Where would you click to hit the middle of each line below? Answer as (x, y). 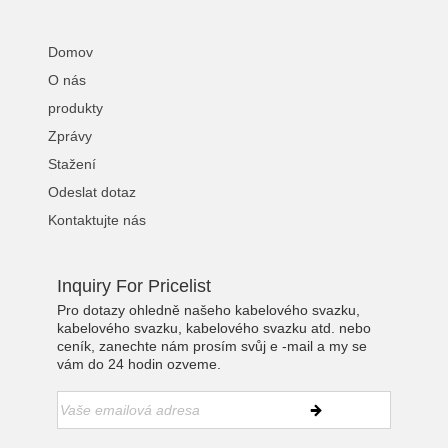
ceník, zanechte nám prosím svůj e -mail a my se (212, 345)
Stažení (72, 163)
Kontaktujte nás (97, 219)
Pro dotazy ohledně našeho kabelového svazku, (209, 309)
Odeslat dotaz (92, 191)
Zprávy (70, 135)
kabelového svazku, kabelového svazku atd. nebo (214, 327)
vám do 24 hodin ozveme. (139, 363)
